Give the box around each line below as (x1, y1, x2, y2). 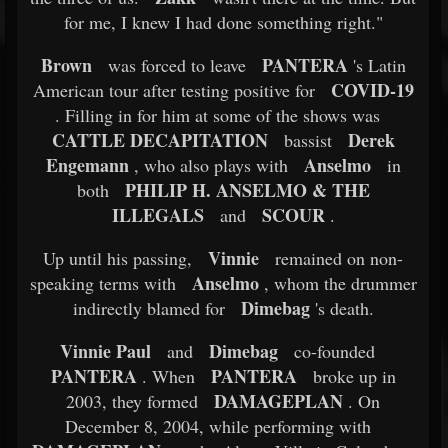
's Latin (347, 53, 406, 77)
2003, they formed (66, 389, 198, 413)
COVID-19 (330, 77, 414, 103)
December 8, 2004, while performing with (64, 414, 371, 438)
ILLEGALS (111, 202, 204, 228)
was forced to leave (102, 53, 246, 77)
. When (136, 364, 195, 388)
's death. (309, 296, 374, 320)
